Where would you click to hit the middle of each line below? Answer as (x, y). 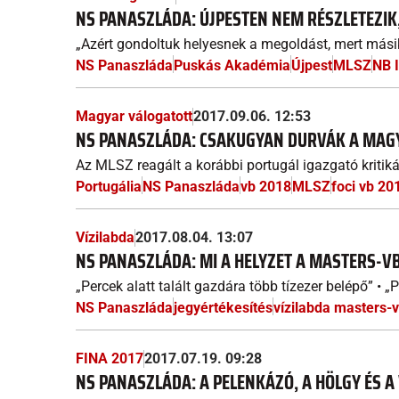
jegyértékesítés (223, 308)
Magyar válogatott (134, 116)
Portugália (109, 187)
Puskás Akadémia (232, 65)
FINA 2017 (110, 358)
